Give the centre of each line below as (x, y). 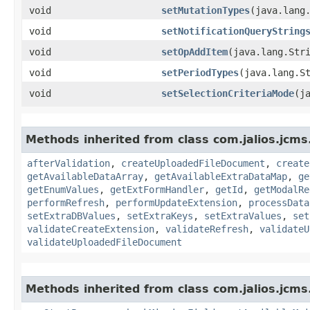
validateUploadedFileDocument (104, 242)
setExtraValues (243, 216)
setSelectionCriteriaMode (228, 93)
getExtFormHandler (157, 189)
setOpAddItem (194, 52)
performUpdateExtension (176, 202)
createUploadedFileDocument (193, 163)
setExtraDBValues (71, 216)
